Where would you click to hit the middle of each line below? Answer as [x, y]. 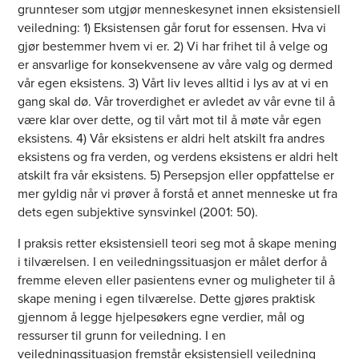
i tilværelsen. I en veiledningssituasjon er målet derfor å [173, 262]
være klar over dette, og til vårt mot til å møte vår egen [170, 120]
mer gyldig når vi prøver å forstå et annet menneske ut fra [178, 194]
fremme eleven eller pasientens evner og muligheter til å [177, 280]
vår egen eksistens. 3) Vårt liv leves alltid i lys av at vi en [173, 83]
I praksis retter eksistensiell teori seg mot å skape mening [177, 244]
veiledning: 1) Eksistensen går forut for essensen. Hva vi [172, 28]
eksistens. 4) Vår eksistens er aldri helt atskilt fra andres [171, 139]
